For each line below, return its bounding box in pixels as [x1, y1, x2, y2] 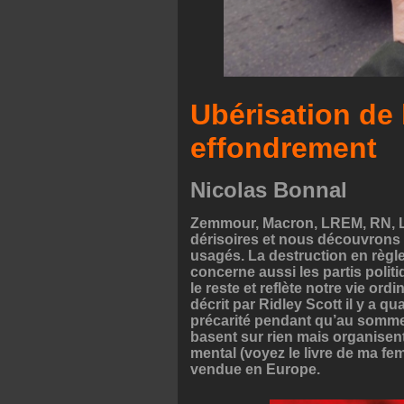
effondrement [190, 131, 377, 164]
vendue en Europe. [190, 361, 320, 377]
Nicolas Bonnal [190, 177, 347, 202]
